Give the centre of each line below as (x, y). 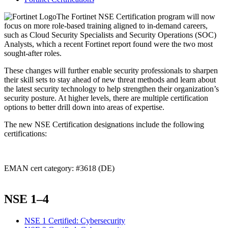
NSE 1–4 (26, 199)
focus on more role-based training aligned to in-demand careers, (106, 26)
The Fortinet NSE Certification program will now (136, 17)
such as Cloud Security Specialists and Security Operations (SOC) (110, 35)
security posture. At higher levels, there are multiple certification (106, 98)
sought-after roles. (33, 53)
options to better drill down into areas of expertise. (84, 107)
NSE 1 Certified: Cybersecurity (75, 220)
